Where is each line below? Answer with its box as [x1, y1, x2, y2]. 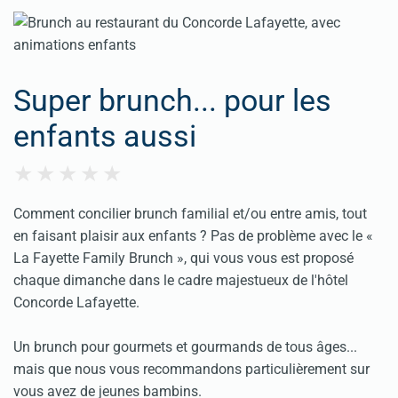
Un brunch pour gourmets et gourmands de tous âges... [13, 338, 357, 355]
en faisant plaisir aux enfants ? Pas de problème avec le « [13, 227, 373, 244]
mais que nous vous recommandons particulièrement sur [13, 360, 370, 378]
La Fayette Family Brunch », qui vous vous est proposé [13, 249, 354, 267]
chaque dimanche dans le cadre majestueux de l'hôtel [13, 271, 348, 289]
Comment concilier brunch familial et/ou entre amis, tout [13, 204, 367, 222]
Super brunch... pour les [13, 82, 331, 118]
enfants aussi [13, 117, 196, 154]
